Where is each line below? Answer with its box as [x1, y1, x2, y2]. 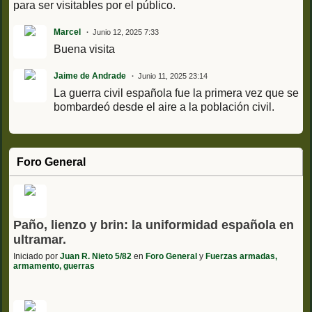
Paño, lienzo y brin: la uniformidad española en [13, 218, 294, 233]
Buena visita [54, 43, 118, 56]
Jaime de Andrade [54, 71, 126, 81]
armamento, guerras [13, 261, 95, 272]
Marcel [54, 27, 81, 38]
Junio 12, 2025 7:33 [93, 28, 159, 37]
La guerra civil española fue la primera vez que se [54, 87, 299, 100]
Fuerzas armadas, [205, 251, 277, 262]
